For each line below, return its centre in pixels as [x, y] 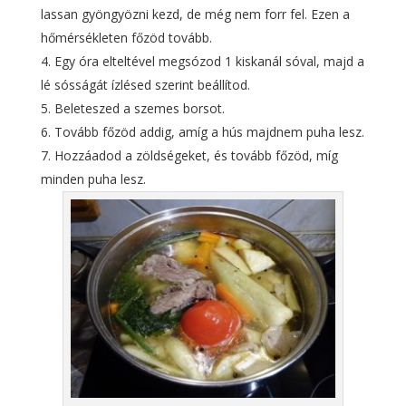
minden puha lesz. [93, 179]
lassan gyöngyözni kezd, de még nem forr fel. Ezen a [195, 14]
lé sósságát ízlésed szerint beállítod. [145, 85]
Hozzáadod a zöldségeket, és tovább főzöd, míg [196, 155]
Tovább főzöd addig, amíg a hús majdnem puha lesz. [209, 132]
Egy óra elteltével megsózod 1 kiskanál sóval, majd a [209, 61]
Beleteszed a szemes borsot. [139, 108]
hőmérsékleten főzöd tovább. [126, 38]
